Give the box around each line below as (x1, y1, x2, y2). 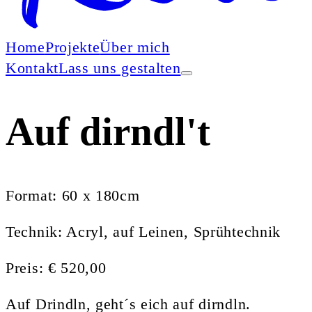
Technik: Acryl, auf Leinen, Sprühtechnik (6, 222, 281, 240)
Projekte (45, 38, 100, 56)
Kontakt (6, 58, 58, 77)
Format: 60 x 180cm (6, 186, 140, 204)
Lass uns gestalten (58, 58, 181, 77)
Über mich (100, 38, 170, 56)
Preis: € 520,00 (6, 258, 107, 276)
